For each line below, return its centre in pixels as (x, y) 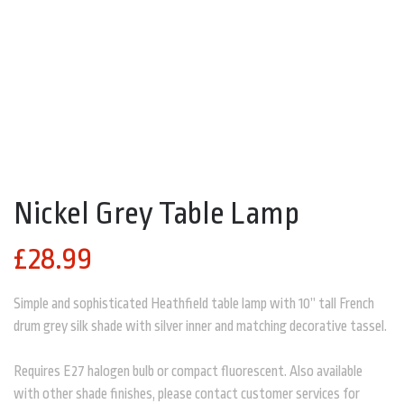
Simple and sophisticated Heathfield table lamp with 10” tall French (194, 304)
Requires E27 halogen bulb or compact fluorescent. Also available (188, 372)
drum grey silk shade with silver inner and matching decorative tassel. (200, 326)
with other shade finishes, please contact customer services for (187, 394)
